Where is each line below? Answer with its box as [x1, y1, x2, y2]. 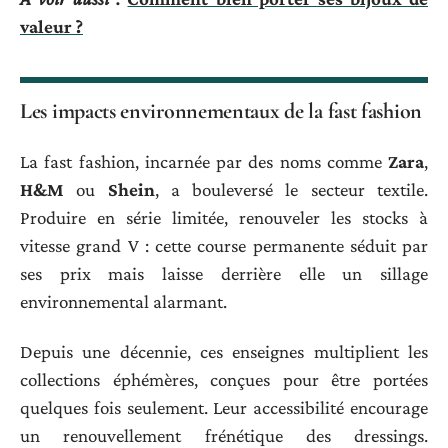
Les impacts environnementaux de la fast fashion [20, 98, 422, 125]
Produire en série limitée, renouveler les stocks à [20, 206, 428, 228]
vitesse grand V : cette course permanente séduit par [20, 234, 428, 256]
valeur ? [20, 16, 83, 38]
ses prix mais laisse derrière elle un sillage [20, 262, 428, 284]
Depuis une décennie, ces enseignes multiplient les [20, 341, 428, 363]
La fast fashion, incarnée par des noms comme [20, 150, 388, 172]
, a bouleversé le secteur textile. [154, 178, 429, 200]
